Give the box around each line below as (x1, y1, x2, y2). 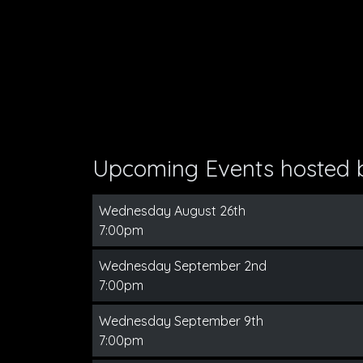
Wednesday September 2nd (99, 258, 267, 274)
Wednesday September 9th (99, 313, 263, 329)
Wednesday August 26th (99, 203, 246, 219)
